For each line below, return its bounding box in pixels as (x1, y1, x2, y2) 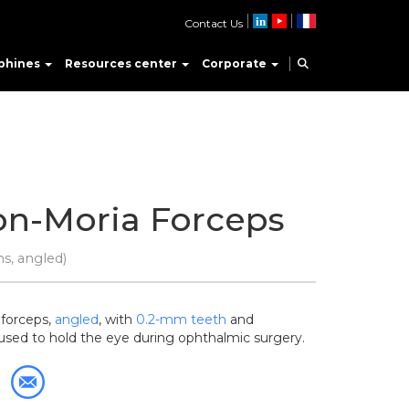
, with (99, 311, 136, 328)
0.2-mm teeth (136, 311, 226, 328)
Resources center (65, 57, 180, 70)
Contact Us (184, 16, 243, 30)
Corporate (202, 57, 269, 70)
